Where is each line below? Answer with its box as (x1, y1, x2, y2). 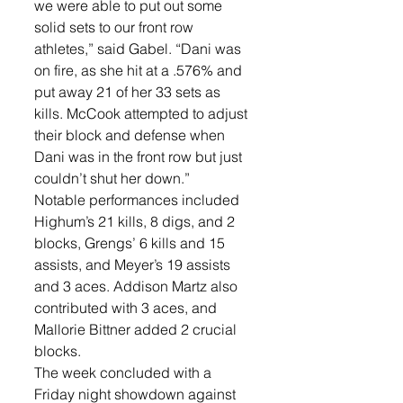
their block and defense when (34, 126, 228, 144)
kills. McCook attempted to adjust (34, 104, 251, 122)
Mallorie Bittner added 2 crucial (34, 320, 240, 338)
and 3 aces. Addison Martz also (34, 277, 241, 295)
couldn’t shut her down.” (34, 169, 190, 187)
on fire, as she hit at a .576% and (34, 61, 246, 79)
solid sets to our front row (34, 18, 197, 36)
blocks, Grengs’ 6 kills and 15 (34, 234, 228, 252)
